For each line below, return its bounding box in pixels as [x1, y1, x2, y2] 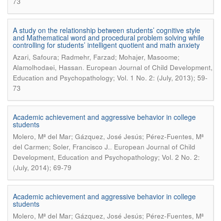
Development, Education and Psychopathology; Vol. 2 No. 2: [13, 152, 200, 162]
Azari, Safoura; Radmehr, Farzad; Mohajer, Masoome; [13, 52, 180, 62]
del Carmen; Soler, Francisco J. [13, 142, 110, 151]
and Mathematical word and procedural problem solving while [13, 33, 204, 42]
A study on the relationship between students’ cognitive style [13, 25, 200, 35]
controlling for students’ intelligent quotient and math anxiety [13, 40, 200, 50]
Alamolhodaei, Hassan [13, 63, 82, 72]
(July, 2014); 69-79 [13, 163, 72, 172]
